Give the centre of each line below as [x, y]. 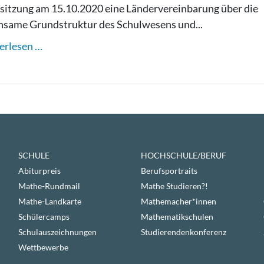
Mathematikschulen [177, 216]
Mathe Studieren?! [174, 186]
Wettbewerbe [43, 247]
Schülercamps [44, 216]
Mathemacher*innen [178, 201]
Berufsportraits [169, 170]
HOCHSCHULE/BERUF [183, 155]
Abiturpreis [39, 170]
